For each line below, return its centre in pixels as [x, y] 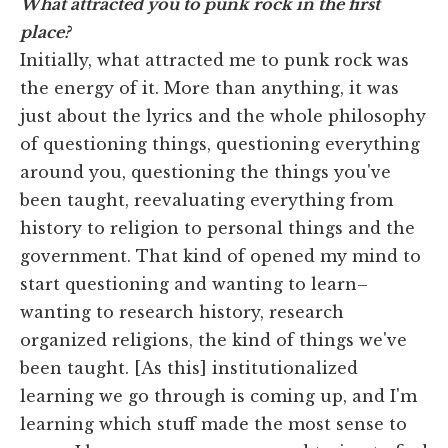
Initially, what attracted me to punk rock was [214, 60]
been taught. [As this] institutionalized [189, 368]
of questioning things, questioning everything [220, 144]
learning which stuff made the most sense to [213, 424]
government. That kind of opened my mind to [220, 256]
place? [45, 32]
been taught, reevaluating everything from [206, 200]
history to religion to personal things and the [217, 228]
